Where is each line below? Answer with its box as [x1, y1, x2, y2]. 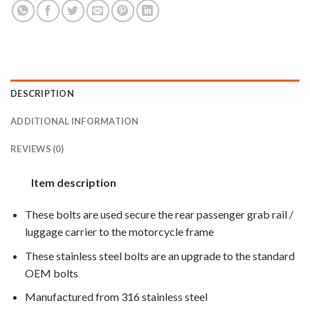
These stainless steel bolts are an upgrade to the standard [24, 248, 295, 262]
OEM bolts [24, 266, 80, 280]
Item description [31, 176, 116, 190]
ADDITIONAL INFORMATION [10, 116, 139, 127]
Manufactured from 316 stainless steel [24, 290, 208, 304]
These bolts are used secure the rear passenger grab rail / [24, 207, 293, 221]
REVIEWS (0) [10, 143, 64, 155]
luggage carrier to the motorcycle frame [24, 224, 214, 238]
